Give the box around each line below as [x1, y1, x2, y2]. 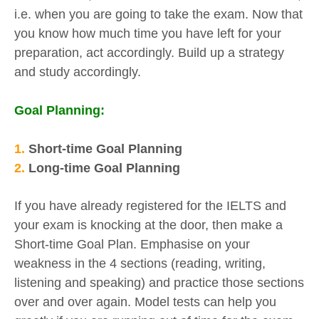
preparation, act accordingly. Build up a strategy [14, 46, 284, 61]
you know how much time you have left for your [14, 26, 281, 41]
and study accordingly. [14, 65, 141, 80]
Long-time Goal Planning [25, 160, 184, 175]
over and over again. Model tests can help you [14, 295, 276, 310]
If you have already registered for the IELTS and [14, 199, 286, 214]
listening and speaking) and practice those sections [14, 276, 304, 291]
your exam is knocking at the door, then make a [14, 218, 283, 233]
